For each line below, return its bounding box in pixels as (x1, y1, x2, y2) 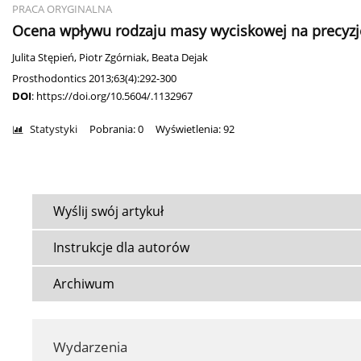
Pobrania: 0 (89, 122, 143, 137)
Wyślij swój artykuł (53, 202, 164, 221)
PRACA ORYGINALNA (12, 2, 112, 17)
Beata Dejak (151, 51, 208, 65)
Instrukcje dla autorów (53, 239, 189, 257)
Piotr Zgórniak (79, 51, 147, 65)
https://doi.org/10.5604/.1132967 (36, 89, 193, 104)
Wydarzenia (53, 338, 127, 357)
